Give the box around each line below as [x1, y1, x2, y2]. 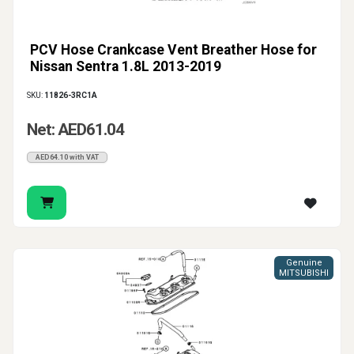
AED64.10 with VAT [36, 153, 99, 162]
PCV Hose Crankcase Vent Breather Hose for [30, 42, 317, 58]
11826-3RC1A [44, 91, 97, 100]
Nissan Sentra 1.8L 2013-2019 [30, 58, 221, 75]
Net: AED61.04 [27, 120, 124, 140]
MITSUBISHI [279, 268, 329, 279]
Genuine [285, 258, 322, 269]
